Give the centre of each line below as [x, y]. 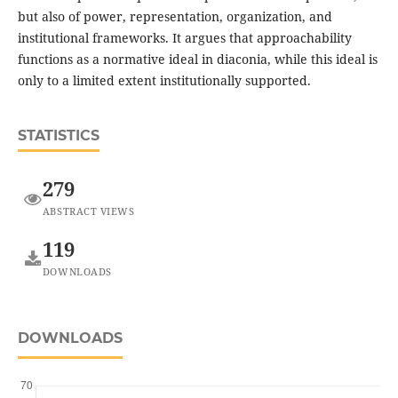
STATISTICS [58, 135]
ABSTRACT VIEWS [88, 211]
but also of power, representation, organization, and [175, 16]
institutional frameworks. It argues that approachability [184, 37]
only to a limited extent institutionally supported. [164, 80]
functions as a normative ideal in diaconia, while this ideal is [197, 59]
